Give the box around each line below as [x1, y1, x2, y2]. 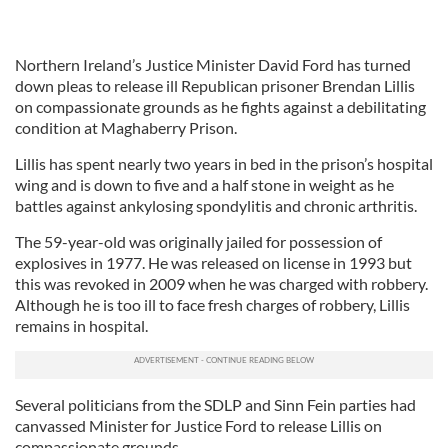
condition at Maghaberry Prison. [15, 118, 237, 137]
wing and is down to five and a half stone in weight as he [15, 175, 394, 194]
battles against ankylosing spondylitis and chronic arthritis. [15, 196, 417, 215]
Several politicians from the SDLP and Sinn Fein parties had [15, 395, 416, 414]
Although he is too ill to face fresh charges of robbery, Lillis [15, 295, 410, 314]
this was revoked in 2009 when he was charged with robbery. [15, 274, 428, 293]
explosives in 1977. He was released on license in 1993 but [15, 253, 412, 272]
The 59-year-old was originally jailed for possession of [15, 232, 382, 251]
